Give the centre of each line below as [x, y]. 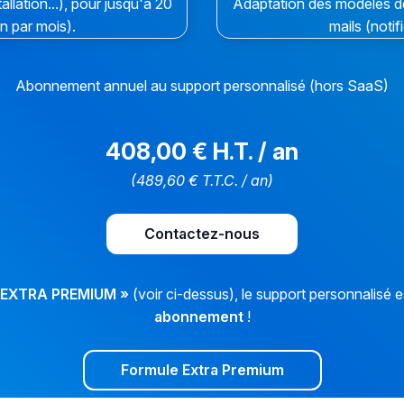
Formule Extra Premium [202, 370]
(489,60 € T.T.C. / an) [202, 181]
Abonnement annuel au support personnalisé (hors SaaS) [202, 86]
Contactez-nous [202, 234]
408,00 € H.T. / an [202, 151]
